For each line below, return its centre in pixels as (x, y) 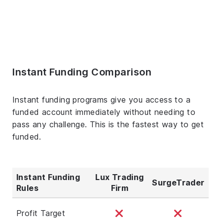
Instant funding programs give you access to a (101, 99)
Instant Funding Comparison (82, 72)
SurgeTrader (178, 182)
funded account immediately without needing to (104, 112)
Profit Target (41, 213)
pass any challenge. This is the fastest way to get (108, 124)
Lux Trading (120, 177)
